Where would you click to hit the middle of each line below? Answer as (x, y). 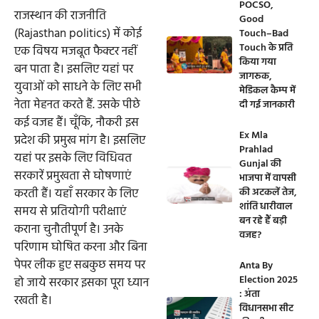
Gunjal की (260, 164)
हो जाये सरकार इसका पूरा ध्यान (82, 283)
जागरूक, (255, 77)
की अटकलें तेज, (268, 193)
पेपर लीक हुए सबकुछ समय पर (80, 266)
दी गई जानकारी (267, 105)
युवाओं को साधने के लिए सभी (78, 88)
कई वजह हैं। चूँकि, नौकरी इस (77, 123)
